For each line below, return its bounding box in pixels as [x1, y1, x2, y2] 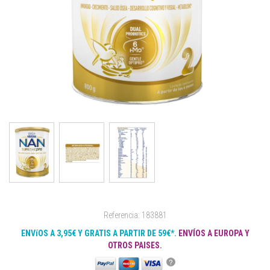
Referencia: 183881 [103, 210, 167, 220]
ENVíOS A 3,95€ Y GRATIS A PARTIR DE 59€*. [20, 228, 178, 238]
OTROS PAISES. [108, 240, 162, 250]
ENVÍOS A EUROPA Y [178, 228, 250, 238]
